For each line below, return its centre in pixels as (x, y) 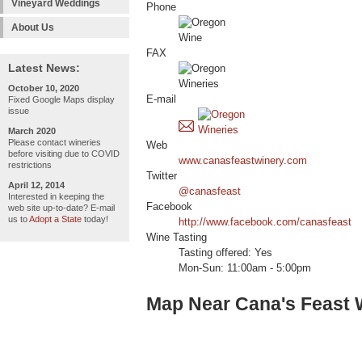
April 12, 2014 (36, 185)
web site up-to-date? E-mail (61, 208)
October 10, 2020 (44, 88)
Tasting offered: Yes (225, 253)
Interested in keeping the (56, 196)
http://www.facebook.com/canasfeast (265, 223)
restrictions (30, 165)
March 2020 (32, 131)
